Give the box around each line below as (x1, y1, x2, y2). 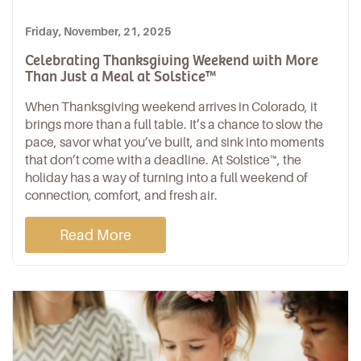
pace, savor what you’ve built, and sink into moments (25, 134, 324, 150)
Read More (60, 226, 131, 243)
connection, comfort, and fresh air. (25, 187, 218, 203)
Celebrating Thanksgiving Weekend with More (25, 50, 318, 70)
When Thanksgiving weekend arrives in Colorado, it (25, 98, 317, 114)
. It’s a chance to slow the (184, 116, 323, 132)
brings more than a (25, 116, 134, 132)
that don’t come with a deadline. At (25, 151, 226, 168)
